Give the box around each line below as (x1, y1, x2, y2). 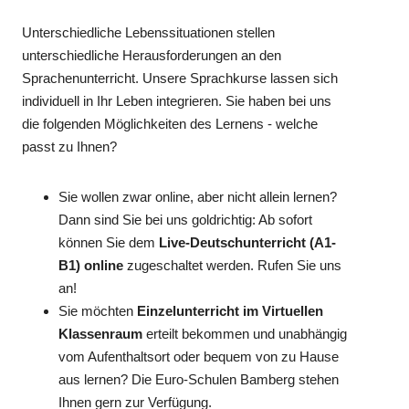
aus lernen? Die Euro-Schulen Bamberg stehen (58, 372, 340, 388)
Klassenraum (58, 326, 143, 342)
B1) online (58, 257, 124, 274)
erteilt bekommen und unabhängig (142, 326, 348, 342)
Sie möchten (58, 303, 138, 320)
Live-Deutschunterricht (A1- (159, 235, 337, 251)
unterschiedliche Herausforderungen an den (22, 47, 282, 64)
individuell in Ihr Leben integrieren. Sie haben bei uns (22, 93, 332, 110)
